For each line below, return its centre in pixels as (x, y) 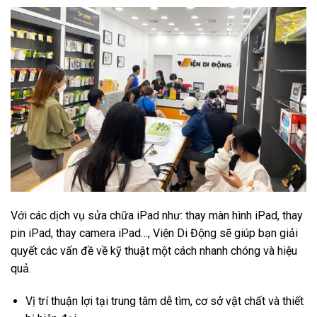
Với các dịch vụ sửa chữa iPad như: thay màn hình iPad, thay (157, 215)
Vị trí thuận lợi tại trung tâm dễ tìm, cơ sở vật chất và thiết (164, 301)
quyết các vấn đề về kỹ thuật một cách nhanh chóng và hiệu (154, 250)
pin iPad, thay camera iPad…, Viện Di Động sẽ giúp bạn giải (154, 233)
